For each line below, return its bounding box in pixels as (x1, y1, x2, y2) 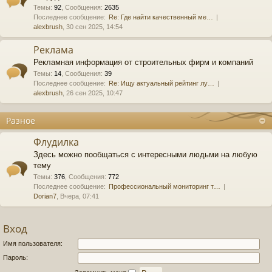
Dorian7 (33, 192, 56, 200)
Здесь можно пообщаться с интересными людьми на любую (33, 150, 257, 159)
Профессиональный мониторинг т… (109, 183, 220, 190)
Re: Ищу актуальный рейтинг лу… (109, 80, 214, 87)
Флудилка (33, 135, 79, 149)
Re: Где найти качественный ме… (109, 13, 213, 21)
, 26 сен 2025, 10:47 (63, 89, 123, 97)
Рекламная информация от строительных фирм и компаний (33, 58, 253, 67)
